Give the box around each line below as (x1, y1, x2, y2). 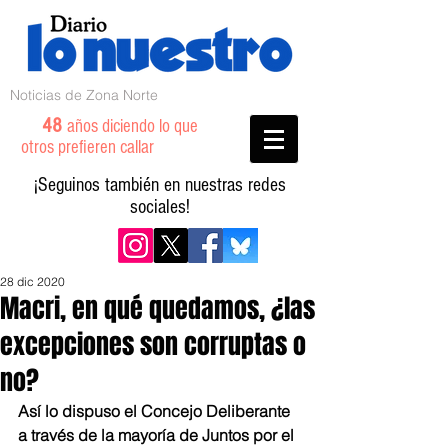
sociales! (130, 196, 190, 218)
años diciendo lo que (67, 116, 198, 137)
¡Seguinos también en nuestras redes (34, 174, 286, 196)
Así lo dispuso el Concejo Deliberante (18, 401, 294, 421)
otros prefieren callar (21, 137, 178, 158)
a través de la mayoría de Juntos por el (18, 425, 298, 445)
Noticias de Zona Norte (10, 86, 158, 104)
